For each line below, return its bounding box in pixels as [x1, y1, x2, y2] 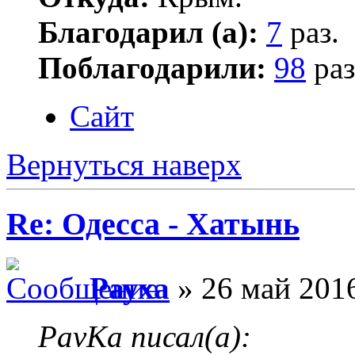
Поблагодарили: [38, 51, 266, 86]
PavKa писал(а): [38, 319, 251, 353]
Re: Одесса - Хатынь [6, 205, 300, 242]
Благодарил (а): [38, 15, 258, 50]
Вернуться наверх [6, 147, 242, 182]
